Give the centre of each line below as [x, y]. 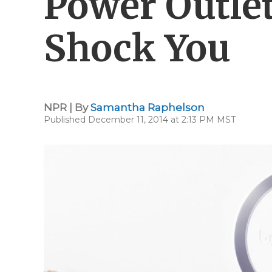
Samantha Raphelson [148, 107]
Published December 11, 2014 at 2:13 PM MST [140, 120]
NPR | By [67, 107]
